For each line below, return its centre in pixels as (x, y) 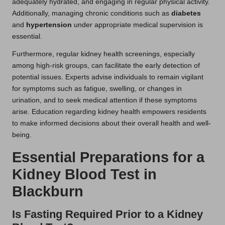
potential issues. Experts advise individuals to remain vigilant (108, 77)
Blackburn (48, 191)
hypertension (49, 25)
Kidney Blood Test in (84, 174)
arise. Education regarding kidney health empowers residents (109, 111)
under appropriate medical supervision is (137, 25)
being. (22, 135)
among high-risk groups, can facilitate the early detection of (106, 65)
